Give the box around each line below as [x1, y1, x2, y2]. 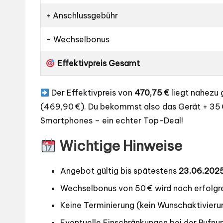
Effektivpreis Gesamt [55, 58, 140, 69]
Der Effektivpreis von [49, 88, 135, 98]
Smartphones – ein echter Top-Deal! [40, 115, 183, 126]
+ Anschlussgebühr [46, 10, 118, 21]
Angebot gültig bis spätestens [60, 166, 179, 176]
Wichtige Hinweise [56, 137, 182, 155]
